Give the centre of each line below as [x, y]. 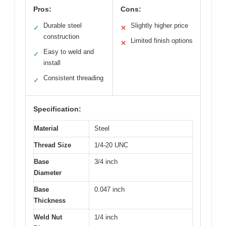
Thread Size [52, 145]
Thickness [50, 201]
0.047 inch [109, 189]
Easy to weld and [69, 52]
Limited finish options [162, 41]
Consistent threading [73, 78]
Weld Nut [48, 217]
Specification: [57, 109]
